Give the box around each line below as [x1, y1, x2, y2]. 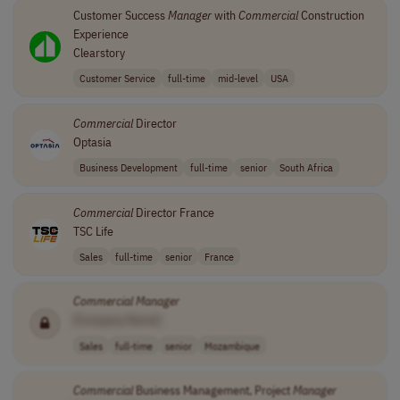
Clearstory [72, 45, 125, 61]
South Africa [279, 160, 333, 175]
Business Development [79, 160, 178, 175]
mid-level [217, 71, 258, 86]
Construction [297, 7, 364, 23]
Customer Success [72, 7, 168, 23]
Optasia [72, 133, 112, 150]
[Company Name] [72, 312, 161, 329]
